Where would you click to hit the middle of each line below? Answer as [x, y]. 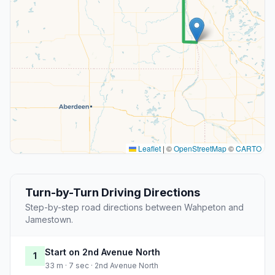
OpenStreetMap [200, 149]
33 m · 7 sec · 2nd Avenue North [102, 266]
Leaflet [149, 149]
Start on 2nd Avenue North [103, 252]
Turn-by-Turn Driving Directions [113, 193]
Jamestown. [49, 220]
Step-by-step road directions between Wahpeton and [134, 207]
